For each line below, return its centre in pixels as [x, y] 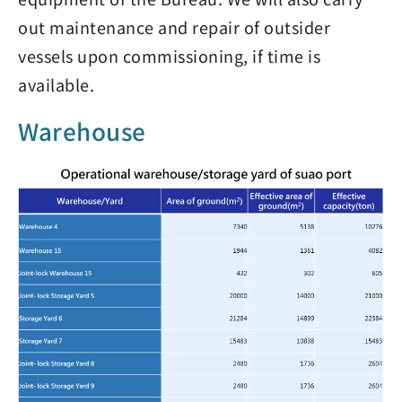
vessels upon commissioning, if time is [169, 56]
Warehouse [82, 131]
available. [56, 84]
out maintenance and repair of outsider [174, 27]
